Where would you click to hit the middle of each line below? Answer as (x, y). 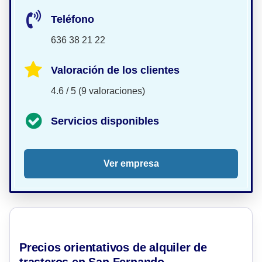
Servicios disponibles (105, 121)
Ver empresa (131, 164)
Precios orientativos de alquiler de (113, 248)
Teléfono (73, 19)
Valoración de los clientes (115, 70)
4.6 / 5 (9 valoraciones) (98, 91)
